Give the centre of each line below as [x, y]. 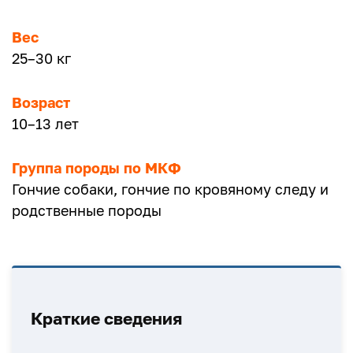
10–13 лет [45, 124]
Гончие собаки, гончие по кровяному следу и [170, 189]
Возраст [41, 102]
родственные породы [87, 210]
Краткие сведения [106, 318]
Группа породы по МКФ [97, 168]
